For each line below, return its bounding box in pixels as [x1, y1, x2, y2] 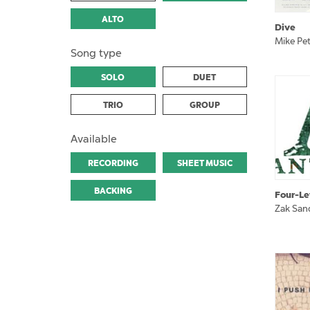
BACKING [93, 185, 132, 197]
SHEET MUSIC [176, 157, 232, 169]
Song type [71, 46, 122, 60]
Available [71, 132, 117, 145]
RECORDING [87, 157, 138, 169]
